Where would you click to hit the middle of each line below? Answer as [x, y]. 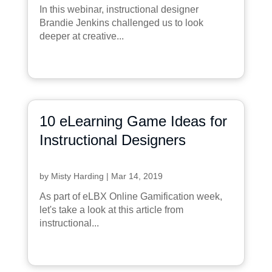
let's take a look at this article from [111, 209]
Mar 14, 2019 [137, 176]
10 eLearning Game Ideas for [133, 121]
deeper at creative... [81, 36]
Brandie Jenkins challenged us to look [121, 22]
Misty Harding [77, 176]
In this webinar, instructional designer [119, 9]
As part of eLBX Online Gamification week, [131, 196]
